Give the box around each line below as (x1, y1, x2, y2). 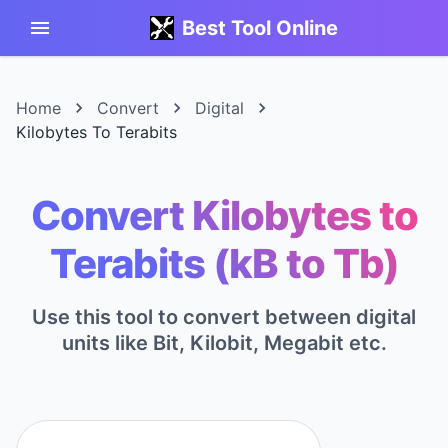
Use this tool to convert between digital (32, 305, 416, 329)
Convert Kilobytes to (30, 191, 418, 240)
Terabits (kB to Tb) (49, 239, 399, 288)
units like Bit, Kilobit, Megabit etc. (61, 331, 387, 355)
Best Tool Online (182, 16, 338, 40)
